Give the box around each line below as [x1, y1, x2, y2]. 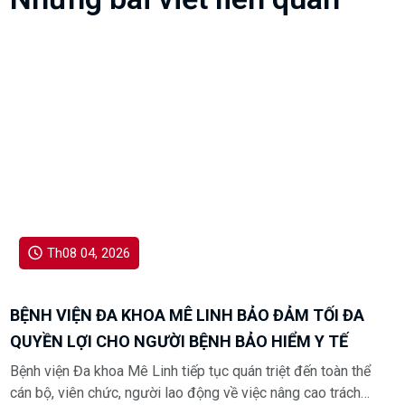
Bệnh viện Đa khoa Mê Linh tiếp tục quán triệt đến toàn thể [10, 363, 372, 381]
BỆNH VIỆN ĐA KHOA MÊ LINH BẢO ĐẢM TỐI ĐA [10, 306, 365, 325]
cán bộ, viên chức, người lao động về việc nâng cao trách [10, 384, 362, 402]
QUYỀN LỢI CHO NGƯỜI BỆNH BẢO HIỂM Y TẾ [10, 332, 349, 352]
